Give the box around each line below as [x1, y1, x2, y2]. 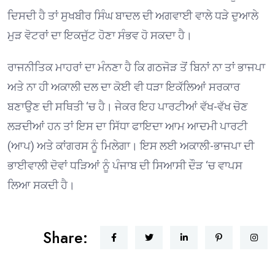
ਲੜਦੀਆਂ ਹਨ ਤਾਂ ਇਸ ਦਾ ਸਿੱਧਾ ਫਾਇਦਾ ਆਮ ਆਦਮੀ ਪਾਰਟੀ [7, 119, 247, 133]
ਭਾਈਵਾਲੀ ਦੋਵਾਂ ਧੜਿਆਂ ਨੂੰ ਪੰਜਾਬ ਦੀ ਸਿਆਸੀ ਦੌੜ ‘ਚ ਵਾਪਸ [7, 158, 242, 172]
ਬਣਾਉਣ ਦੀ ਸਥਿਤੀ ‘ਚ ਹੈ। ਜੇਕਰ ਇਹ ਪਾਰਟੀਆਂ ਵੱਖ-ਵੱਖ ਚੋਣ [7, 99, 248, 113]
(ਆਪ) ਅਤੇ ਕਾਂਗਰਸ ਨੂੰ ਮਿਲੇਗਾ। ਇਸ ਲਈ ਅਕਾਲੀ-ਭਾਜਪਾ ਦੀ [7, 139, 254, 152]
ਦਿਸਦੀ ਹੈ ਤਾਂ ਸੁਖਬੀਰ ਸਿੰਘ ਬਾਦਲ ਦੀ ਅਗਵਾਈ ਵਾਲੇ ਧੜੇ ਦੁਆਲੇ [7, 9, 258, 22]
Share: [43, 226, 88, 249]
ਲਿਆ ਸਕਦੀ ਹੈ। [7, 178, 75, 192]
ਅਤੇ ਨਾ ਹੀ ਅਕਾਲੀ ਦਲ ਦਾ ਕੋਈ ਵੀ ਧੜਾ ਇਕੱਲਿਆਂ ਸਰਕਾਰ [7, 80, 240, 93]
